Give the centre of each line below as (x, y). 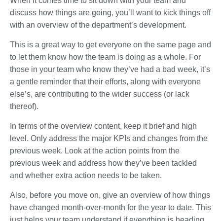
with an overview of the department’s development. (98, 25)
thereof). (24, 106)
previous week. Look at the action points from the (95, 150)
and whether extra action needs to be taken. (86, 175)
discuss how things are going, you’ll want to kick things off (110, 12)
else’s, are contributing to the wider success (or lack (100, 94)
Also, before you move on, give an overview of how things (110, 195)
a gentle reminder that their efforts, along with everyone (105, 81)
